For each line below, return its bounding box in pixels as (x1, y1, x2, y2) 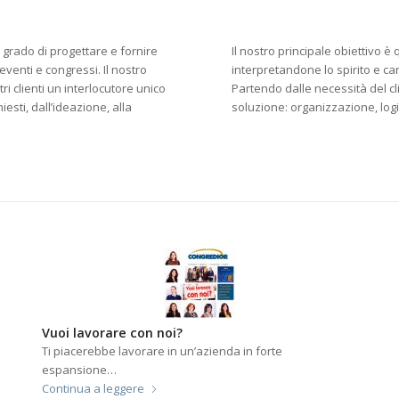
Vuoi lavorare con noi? (41, 339, 183, 357)
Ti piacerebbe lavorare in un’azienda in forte (41, 358, 282, 375)
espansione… (41, 377, 117, 394)
